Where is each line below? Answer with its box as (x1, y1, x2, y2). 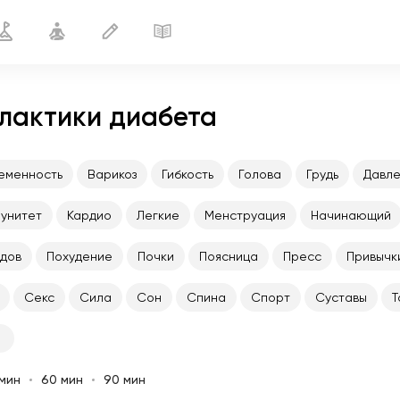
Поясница (199, 249, 258, 263)
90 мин (104, 372, 146, 387)
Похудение (46, 249, 112, 263)
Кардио (67, 208, 112, 222)
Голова (238, 167, 281, 181)
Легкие (137, 208, 179, 222)
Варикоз (87, 167, 137, 181)
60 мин (41, 372, 83, 387)
